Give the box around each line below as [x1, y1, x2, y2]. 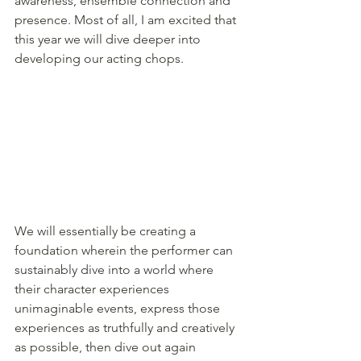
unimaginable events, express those [15, 301, 223, 317]
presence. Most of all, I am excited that [15, 12, 239, 28]
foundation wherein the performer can [15, 243, 236, 259]
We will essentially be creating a [15, 223, 199, 239]
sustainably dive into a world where [15, 262, 217, 278]
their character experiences [15, 281, 172, 297]
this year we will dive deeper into [15, 31, 204, 48]
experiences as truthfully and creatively [15, 320, 238, 336]
